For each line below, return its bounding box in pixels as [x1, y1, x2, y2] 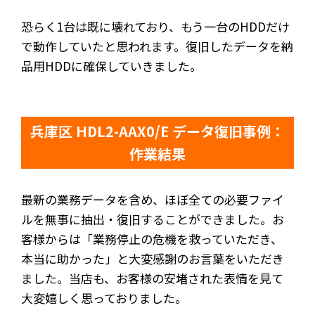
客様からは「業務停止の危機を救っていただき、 [21, 229, 283, 247]
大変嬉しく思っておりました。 [21, 288, 187, 307]
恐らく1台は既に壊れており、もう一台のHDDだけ [21, 17, 290, 35]
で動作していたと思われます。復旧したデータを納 [21, 37, 293, 55]
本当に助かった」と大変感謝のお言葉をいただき [21, 249, 284, 267]
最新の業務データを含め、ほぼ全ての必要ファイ [21, 190, 284, 208]
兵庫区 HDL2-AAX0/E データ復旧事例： [30, 120, 285, 141]
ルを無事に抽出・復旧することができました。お [21, 210, 284, 228]
